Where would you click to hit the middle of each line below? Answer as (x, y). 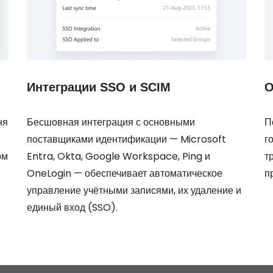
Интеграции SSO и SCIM (99, 87)
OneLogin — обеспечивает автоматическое (125, 173)
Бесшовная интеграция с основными (111, 122)
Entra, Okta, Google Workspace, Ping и (119, 156)
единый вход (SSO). (72, 207)
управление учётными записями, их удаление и (134, 190)
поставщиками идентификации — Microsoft (126, 139)
